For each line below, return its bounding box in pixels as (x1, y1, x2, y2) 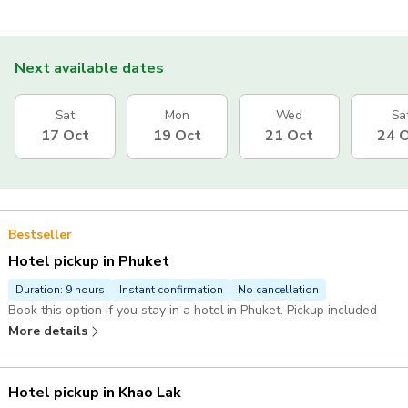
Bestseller (8, 225, 72, 243)
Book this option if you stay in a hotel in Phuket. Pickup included (8, 301, 378, 319)
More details (8, 321, 87, 340)
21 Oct (265, 125, 313, 146)
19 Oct (153, 125, 201, 146)
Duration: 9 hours (15, 281, 105, 297)
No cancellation (238, 281, 319, 297)
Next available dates (15, 57, 164, 78)
